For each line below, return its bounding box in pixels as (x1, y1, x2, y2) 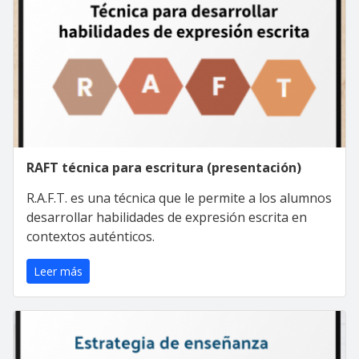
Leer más (34, 263, 83, 279)
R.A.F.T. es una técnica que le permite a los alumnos (26, 188, 332, 207)
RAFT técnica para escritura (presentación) (26, 158, 301, 176)
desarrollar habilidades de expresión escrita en (26, 208, 307, 226)
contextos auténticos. (26, 227, 155, 245)
